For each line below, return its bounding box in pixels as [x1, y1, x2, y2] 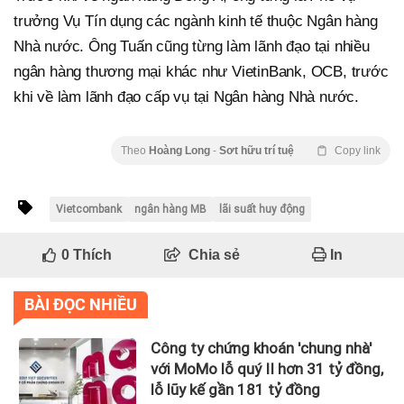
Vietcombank [56, 202, 122, 216]
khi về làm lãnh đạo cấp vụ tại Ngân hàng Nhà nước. [14, 87, 359, 106]
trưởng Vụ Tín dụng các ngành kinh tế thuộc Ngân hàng [14, 12, 378, 30]
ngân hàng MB [134, 202, 207, 216]
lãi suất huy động [219, 202, 305, 216]
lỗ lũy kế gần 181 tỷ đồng [151, 380, 320, 399]
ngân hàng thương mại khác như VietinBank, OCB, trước [14, 62, 389, 80]
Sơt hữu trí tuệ [219, 143, 294, 157]
